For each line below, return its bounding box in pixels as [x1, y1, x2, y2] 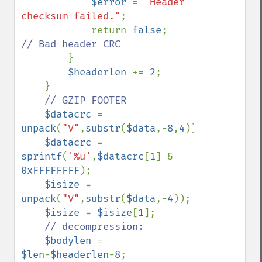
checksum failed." [21, 10, 120, 22]
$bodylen [44, 235, 97, 247]
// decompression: [44, 220, 144, 233]
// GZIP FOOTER [44, 94, 126, 106]
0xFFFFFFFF [21, 164, 80, 177]
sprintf [21, 150, 62, 163]
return [91, 24, 132, 36]
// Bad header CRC [21, 38, 120, 50]
